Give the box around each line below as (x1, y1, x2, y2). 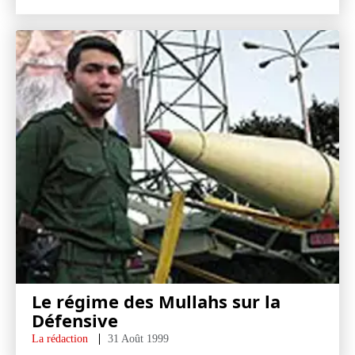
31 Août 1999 (108, 333, 169, 345)
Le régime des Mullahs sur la (32, 289, 281, 313)
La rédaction (32, 333, 88, 345)
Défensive (32, 308, 118, 332)
